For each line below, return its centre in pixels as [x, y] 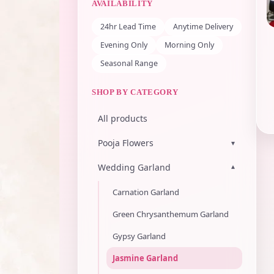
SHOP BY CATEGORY [135, 92]
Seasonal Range [129, 63]
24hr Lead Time [128, 27]
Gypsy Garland [139, 236]
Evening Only [124, 45]
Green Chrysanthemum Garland [171, 214]
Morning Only [189, 45]
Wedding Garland [134, 167]
